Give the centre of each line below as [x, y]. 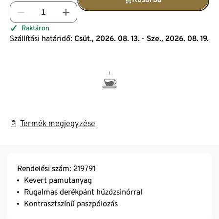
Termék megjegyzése [58, 123]
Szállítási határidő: [41, 38]
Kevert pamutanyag [58, 180]
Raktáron [35, 28]
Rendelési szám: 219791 [56, 168]
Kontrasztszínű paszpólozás [71, 203]
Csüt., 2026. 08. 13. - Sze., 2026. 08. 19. [142, 38]
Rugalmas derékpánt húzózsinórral [83, 192]
